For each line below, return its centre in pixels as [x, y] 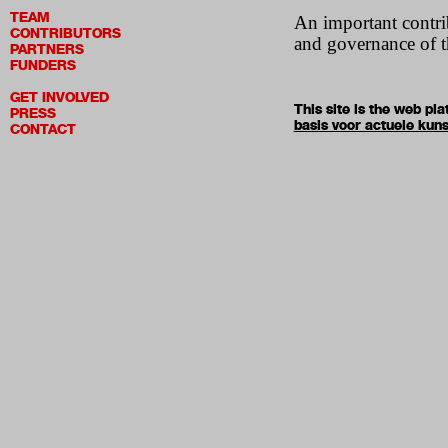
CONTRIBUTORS [65, 33]
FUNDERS [43, 65]
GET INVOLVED [59, 97]
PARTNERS [47, 49]
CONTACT [43, 129]
